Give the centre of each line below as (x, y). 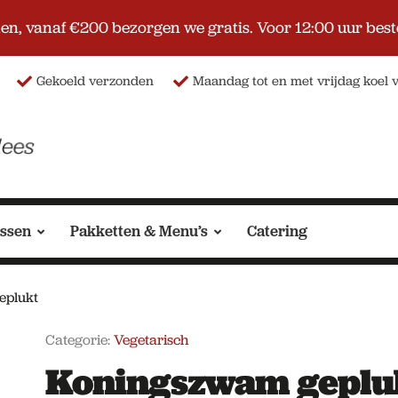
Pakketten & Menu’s (139, 231)
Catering (278, 231)
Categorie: (79, 340)
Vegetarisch (151, 340)
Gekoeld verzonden (95, 81)
